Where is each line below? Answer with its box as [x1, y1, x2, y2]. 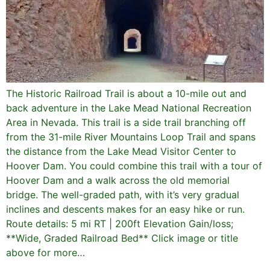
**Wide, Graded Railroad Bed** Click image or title [6, 232, 238, 245]
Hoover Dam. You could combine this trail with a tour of [6, 160, 262, 172]
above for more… [6, 246, 85, 259]
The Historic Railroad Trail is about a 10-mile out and [6, 87, 246, 100]
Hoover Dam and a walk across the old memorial [6, 174, 230, 187]
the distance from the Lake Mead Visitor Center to [6, 145, 236, 158]
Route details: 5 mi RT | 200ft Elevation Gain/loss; [6, 218, 233, 230]
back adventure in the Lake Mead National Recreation [6, 102, 251, 115]
